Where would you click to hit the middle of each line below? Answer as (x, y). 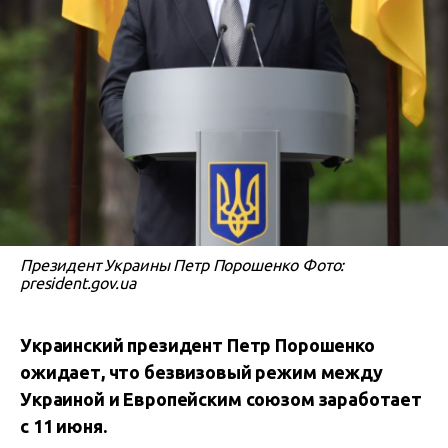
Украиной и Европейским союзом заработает (221, 399)
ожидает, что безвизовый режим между (201, 372)
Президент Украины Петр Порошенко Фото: (182, 265)
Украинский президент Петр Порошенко (197, 345)
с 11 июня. (63, 426)
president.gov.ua (78, 283)
